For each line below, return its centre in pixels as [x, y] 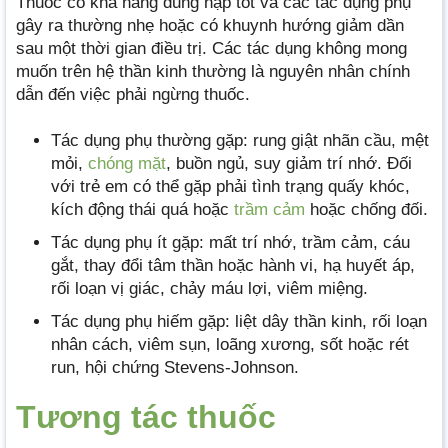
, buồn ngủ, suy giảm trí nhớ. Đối [289, 163]
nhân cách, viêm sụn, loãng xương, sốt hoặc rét [230, 344]
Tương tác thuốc [146, 416]
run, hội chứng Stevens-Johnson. [175, 367]
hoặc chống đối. [366, 209]
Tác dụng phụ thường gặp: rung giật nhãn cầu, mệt [240, 140]
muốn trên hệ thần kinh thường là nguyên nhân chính [213, 72]
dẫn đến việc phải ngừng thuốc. [133, 95]
